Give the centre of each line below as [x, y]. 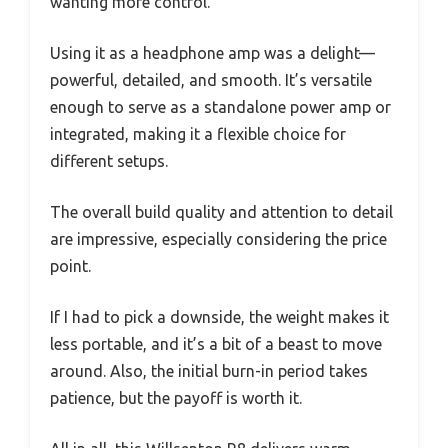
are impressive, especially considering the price [218, 238]
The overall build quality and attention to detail [221, 211]
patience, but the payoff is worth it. [176, 397]
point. [70, 265]
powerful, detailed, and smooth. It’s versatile [211, 79]
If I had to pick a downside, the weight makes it [219, 316]
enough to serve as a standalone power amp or [220, 106]
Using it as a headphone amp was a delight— [212, 52]
